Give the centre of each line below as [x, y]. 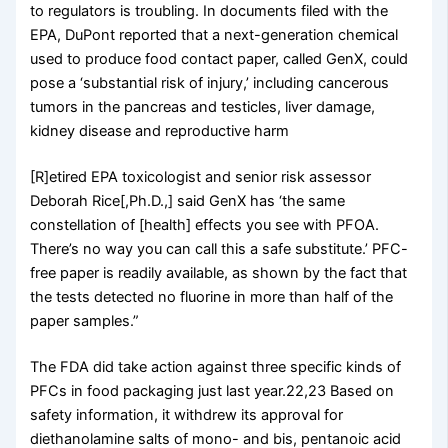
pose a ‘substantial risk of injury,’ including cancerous [210, 83]
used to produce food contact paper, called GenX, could [219, 59]
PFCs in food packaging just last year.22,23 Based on [212, 390]
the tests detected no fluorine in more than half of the [212, 296]
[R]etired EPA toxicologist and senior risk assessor [201, 176]
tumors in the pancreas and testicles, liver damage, [203, 107]
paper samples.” [85, 320]
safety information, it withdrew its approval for [187, 414]
